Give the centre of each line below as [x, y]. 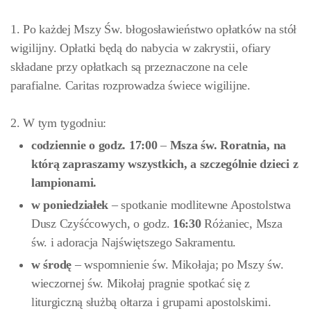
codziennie [59, 145]
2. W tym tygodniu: [59, 123]
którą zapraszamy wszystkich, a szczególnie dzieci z [165, 164]
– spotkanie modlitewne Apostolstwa [200, 205]
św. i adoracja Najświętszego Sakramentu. [134, 242]
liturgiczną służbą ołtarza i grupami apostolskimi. [151, 302]
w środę [52, 264]
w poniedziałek [70, 205]
